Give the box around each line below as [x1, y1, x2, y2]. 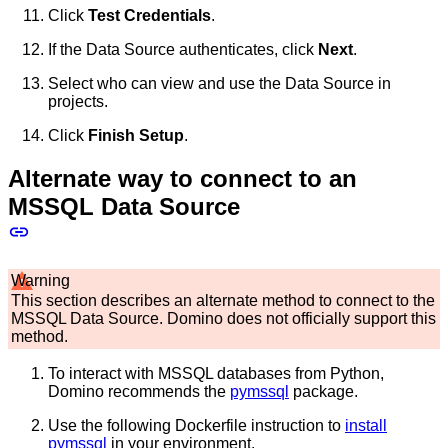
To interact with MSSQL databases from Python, [48, 364, 384, 382]
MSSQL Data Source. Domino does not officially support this [11, 309, 436, 327]
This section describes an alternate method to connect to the [11, 291, 435, 309]
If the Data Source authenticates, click [48, 41, 318, 59]
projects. [48, 93, 108, 111]
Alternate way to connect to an [8, 165, 357, 192]
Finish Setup [88, 127, 184, 145]
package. [289, 382, 358, 400]
